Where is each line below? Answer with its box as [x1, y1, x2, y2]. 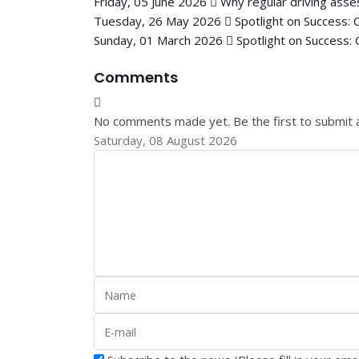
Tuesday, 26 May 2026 [94, 13, 221, 29]
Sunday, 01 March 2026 [94, 32, 223, 48]
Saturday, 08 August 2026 [94, 132, 237, 148]
